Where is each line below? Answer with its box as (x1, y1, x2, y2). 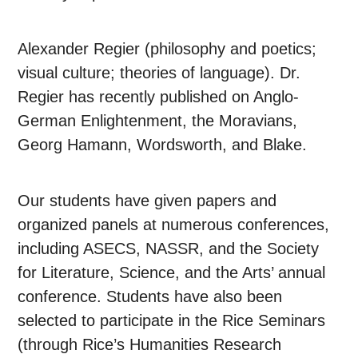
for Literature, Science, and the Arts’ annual (18, 264, 326, 282)
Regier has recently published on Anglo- (18, 88, 300, 106)
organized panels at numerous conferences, (18, 216, 330, 234)
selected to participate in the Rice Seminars (18, 312, 326, 330)
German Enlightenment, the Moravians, (18, 112, 298, 130)
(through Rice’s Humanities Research (18, 336, 282, 354)
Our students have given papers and (18, 192, 277, 210)
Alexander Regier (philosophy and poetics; (18, 40, 317, 58)
